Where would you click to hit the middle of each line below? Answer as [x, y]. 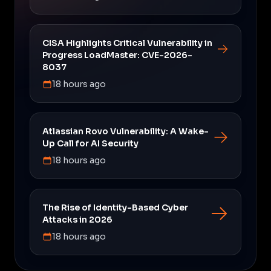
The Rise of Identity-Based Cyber [115, 207]
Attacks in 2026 [77, 219]
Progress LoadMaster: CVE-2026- [117, 55]
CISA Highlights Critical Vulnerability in [127, 43]
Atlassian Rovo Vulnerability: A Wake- [126, 131]
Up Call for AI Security [90, 143]
